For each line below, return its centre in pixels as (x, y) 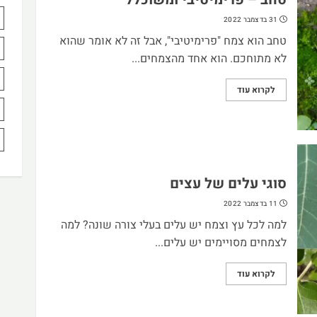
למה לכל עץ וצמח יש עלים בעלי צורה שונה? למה (173, 225)
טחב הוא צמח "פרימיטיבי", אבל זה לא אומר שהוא (173, 41)
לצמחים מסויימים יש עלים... (220, 242)
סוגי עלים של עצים (228, 183)
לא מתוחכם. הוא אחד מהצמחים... (209, 58)
